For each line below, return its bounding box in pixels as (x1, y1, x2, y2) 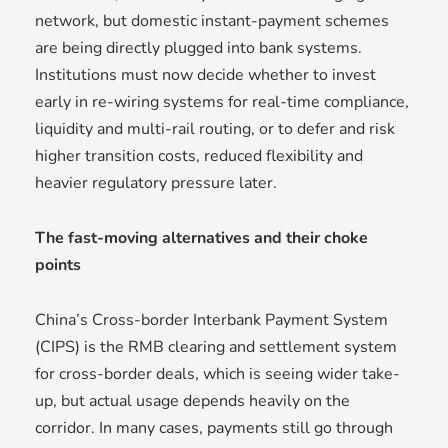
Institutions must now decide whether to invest (35, 64, 376, 87)
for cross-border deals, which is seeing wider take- (35, 363, 400, 386)
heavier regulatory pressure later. (35, 172, 277, 195)
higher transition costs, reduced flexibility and (35, 145, 363, 168)
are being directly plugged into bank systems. (35, 37, 362, 60)
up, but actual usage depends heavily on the (35, 390, 350, 413)
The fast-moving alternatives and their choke (35, 227, 368, 250)
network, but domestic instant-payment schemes (35, 10, 389, 33)
